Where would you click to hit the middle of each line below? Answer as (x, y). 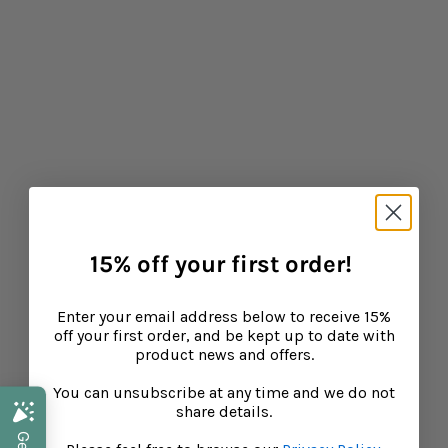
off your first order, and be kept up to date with (224, 335)
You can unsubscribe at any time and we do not (224, 392)
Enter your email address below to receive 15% (224, 316)
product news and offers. (224, 354)
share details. (224, 411)
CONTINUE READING (89, 175)
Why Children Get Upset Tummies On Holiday (209, 151)
